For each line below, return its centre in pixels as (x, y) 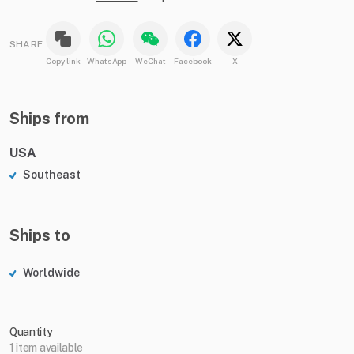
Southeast (52, 175)
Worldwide (51, 273)
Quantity (31, 332)
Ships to (40, 236)
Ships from (49, 119)
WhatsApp (107, 61)
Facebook (193, 61)
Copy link (63, 61)
